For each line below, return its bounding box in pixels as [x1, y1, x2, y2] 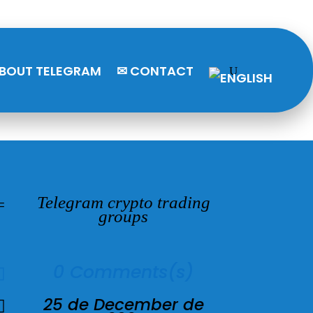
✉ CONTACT [116, 62, 194, 80]
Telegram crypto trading [36, 192, 210, 212]
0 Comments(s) [53, 259, 194, 284]
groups [99, 206, 149, 226]
